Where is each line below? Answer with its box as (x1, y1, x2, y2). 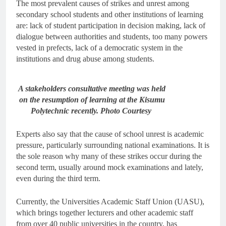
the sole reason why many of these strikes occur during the (16, 151, 202, 160)
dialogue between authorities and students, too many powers (16, 32, 207, 41)
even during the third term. (16, 174, 100, 183)
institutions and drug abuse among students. (16, 54, 154, 63)
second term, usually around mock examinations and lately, (16, 162, 203, 172)
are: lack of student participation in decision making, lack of (16, 21, 205, 30)
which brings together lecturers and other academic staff (16, 208, 193, 217)
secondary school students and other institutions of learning (16, 10, 203, 19)
